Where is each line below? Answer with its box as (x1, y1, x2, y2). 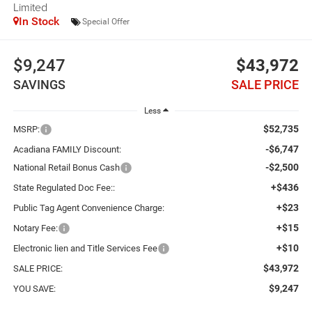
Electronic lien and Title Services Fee (13, 243, 157, 254)
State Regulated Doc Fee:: (13, 182, 115, 194)
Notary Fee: (13, 223, 58, 234)
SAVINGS (13, 77, 65, 92)
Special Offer (81, 16, 130, 26)
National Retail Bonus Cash (13, 162, 120, 173)
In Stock (18, 15, 59, 29)
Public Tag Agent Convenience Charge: (13, 203, 164, 214)
